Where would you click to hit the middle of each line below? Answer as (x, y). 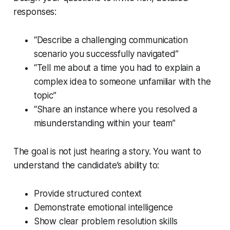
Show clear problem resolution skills (106, 222)
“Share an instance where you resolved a (116, 110)
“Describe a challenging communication (111, 40)
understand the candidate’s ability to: (86, 166)
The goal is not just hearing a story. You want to (107, 152)
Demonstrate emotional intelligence (103, 208)
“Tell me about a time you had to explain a (117, 68)
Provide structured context (88, 194)
